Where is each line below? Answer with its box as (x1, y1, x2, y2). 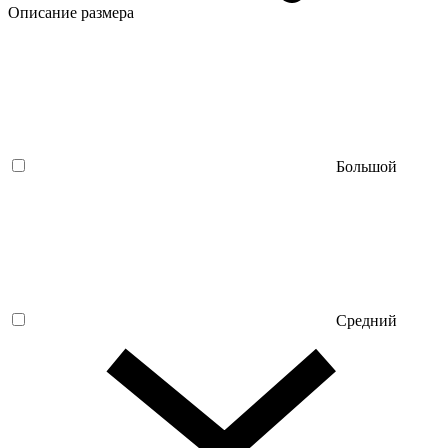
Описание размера (8, 3, 138, 21)
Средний (336, 311, 397, 329)
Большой (336, 157, 397, 175)
